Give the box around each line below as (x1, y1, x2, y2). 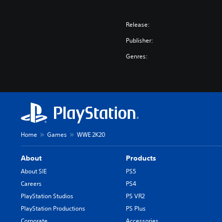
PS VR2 (126, 191, 145, 200)
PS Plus (126, 204, 146, 213)
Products (126, 153, 157, 163)
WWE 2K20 (77, 130, 105, 139)
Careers (21, 179, 42, 188)
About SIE (21, 166, 47, 175)
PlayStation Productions (21, 204, 85, 213)
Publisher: (126, 36, 154, 45)
